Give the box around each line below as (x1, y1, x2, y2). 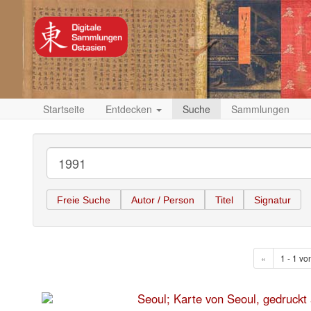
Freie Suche (57, 194, 110, 205)
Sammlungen (231, 102, 289, 116)
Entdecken (106, 102, 155, 116)
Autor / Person (131, 194, 194, 205)
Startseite (43, 102, 85, 116)
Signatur (254, 194, 291, 205)
